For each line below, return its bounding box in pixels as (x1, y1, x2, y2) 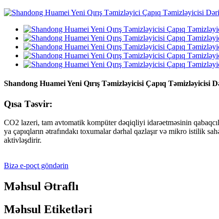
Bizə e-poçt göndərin (4, 161, 68, 170)
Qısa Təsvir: (4, 98, 52, 109)
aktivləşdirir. (4, 136, 42, 145)
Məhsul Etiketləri (4, 203, 92, 216)
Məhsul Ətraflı (4, 180, 79, 193)
